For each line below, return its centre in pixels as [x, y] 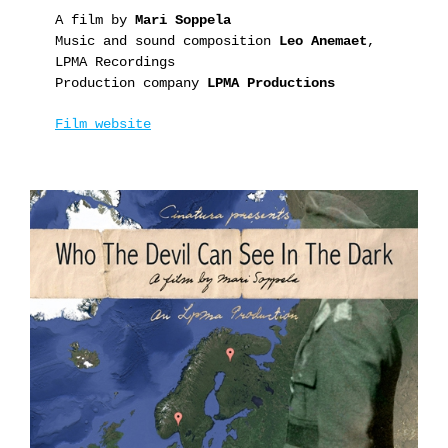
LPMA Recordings [115, 61]
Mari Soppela [183, 19]
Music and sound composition [167, 40]
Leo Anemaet [323, 40]
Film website [103, 123]
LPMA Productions [271, 82]
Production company [131, 82]
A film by [95, 19]
